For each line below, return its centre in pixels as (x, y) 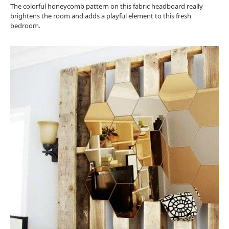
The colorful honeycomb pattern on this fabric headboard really (107, 6)
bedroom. (25, 26)
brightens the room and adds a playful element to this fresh (101, 16)
